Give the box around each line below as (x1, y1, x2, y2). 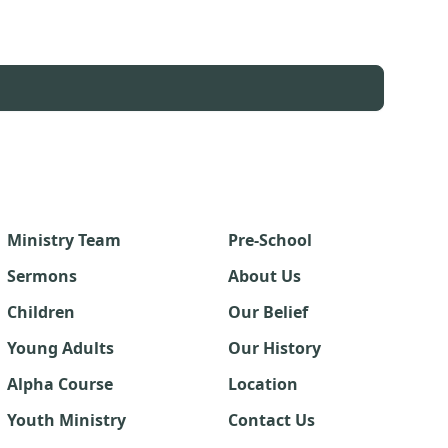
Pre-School (227, 229, 312, 251)
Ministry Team (7, 229, 122, 251)
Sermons (7, 265, 78, 287)
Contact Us (227, 409, 315, 431)
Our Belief (227, 301, 308, 323)
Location (227, 373, 298, 395)
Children (7, 301, 76, 323)
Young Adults (7, 337, 115, 359)
